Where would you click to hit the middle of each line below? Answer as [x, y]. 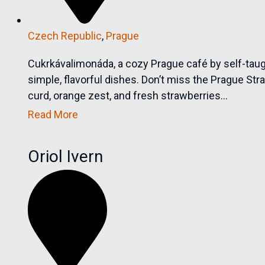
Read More [53, 114]
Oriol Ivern [66, 156]
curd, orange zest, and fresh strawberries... [128, 95]
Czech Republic [65, 35]
